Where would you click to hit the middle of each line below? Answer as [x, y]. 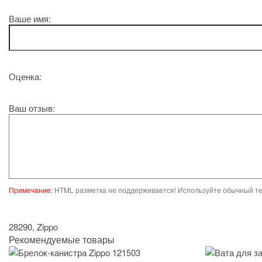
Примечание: [31, 189]
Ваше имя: [30, 18]
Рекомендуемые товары [62, 239]
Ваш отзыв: [32, 108]
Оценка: [25, 76]
